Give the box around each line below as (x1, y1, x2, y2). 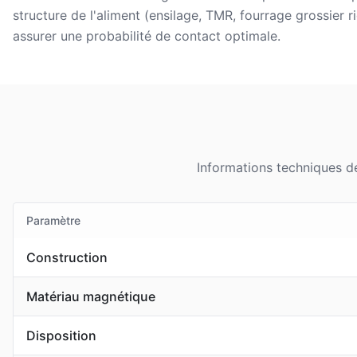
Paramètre (26, 214, 80, 227)
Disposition (26, 328, 96, 343)
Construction (26, 249, 108, 265)
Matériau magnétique (26, 288, 155, 304)
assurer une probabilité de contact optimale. (13, 28, 280, 44)
